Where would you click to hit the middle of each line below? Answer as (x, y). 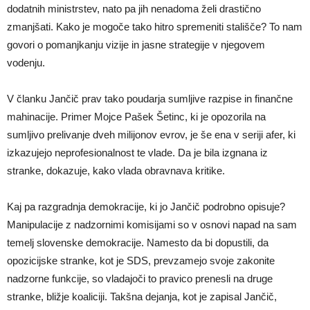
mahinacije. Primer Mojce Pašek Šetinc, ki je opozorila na (136, 116)
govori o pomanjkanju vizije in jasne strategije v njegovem (136, 44)
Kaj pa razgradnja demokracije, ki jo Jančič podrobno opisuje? (146, 206)
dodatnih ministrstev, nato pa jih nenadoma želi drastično (134, 8)
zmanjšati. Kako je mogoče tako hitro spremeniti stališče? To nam (155, 26)
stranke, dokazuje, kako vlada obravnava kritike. (116, 170)
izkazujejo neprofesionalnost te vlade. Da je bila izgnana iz (137, 152)
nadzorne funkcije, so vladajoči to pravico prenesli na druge (140, 278)
